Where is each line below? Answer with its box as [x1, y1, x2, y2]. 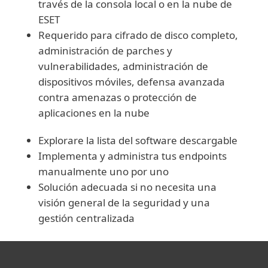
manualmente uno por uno [38, 165, 169, 178]
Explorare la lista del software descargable [38, 133, 238, 147]
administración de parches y [38, 44, 173, 57]
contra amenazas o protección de [38, 90, 197, 104]
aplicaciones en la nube [38, 106, 150, 120]
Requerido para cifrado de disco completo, [38, 28, 239, 42]
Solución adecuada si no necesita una [38, 180, 217, 194]
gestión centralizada [38, 211, 135, 225]
